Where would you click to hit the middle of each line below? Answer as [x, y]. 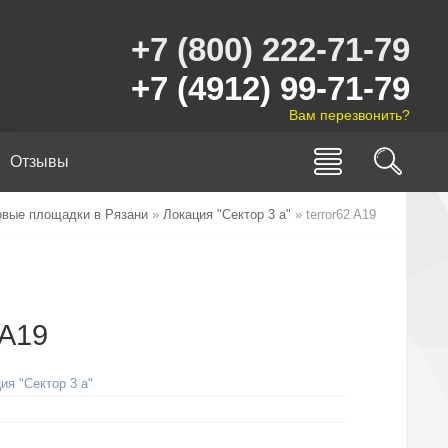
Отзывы [39, 161]
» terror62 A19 [333, 214]
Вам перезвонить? [349, 115]
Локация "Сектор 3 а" [227, 214]
